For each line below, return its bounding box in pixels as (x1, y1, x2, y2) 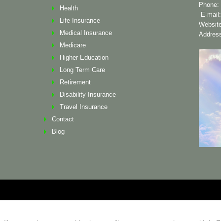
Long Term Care (60, 66, 106, 74)
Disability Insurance (60, 90, 116, 98)
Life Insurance (60, 16, 101, 24)
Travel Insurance (60, 103, 108, 110)
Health (60, 4, 78, 12)
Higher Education (60, 53, 109, 61)
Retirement (60, 78, 91, 86)
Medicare (60, 41, 86, 49)
